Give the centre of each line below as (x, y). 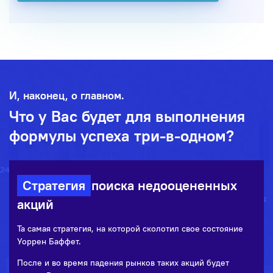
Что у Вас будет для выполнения (127, 116)
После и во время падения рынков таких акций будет (123, 263)
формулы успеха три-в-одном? (122, 135)
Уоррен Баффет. (49, 242)
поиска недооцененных (163, 186)
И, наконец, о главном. (67, 95)
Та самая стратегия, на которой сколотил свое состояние (130, 229)
